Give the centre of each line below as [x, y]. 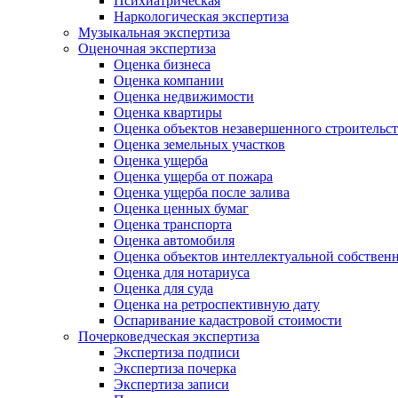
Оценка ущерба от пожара [193, 177]
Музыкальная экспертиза [154, 33]
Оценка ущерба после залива [202, 193]
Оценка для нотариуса [182, 273]
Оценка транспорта [173, 225]
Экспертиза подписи [177, 353]
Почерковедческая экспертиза [169, 337]
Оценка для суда [163, 289]
